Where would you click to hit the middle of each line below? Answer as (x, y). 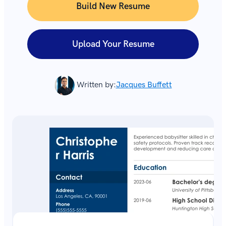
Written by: (96, 85)
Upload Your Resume (113, 44)
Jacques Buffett (144, 85)
